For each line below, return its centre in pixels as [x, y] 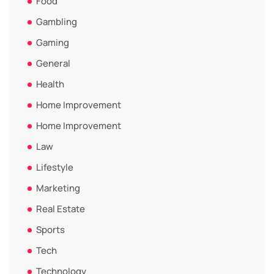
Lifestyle [55, 167]
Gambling [57, 22]
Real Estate [61, 209]
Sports [50, 230]
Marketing [58, 188]
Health [50, 84]
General [53, 63]
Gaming [53, 43]
